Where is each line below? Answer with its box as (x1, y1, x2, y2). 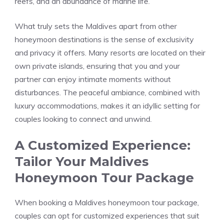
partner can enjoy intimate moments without (15, 74, 171, 84)
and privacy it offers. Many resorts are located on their (15, 48, 205, 57)
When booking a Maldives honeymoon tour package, (15, 197, 199, 207)
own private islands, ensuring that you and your (15, 61, 180, 71)
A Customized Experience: (15, 137, 191, 153)
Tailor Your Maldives (15, 154, 149, 169)
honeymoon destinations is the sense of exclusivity (15, 34, 194, 44)
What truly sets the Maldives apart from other (15, 21, 177, 31)
